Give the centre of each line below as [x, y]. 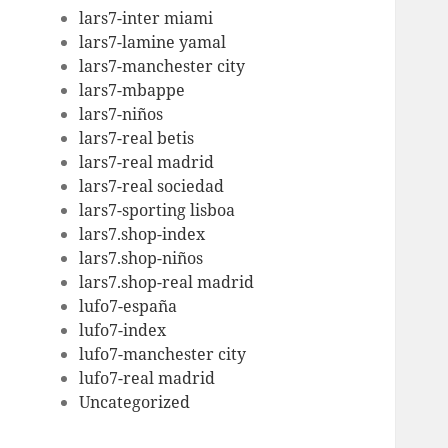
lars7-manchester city [162, 66]
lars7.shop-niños [141, 258]
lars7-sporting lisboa [157, 210]
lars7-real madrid [147, 162]
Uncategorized [135, 402]
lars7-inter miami [146, 18]
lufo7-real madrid [147, 378]
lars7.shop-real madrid [167, 282]
